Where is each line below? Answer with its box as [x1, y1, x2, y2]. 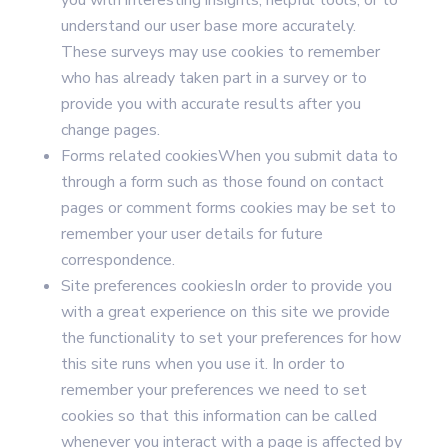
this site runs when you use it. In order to [60, 353, 345, 375]
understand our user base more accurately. [60, 15, 356, 37]
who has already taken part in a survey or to [60, 67, 367, 89]
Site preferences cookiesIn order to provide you [60, 275, 392, 297]
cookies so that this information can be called [60, 405, 377, 427]
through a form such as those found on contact [60, 171, 384, 193]
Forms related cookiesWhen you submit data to [60, 145, 398, 167]
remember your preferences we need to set [60, 379, 367, 401]
